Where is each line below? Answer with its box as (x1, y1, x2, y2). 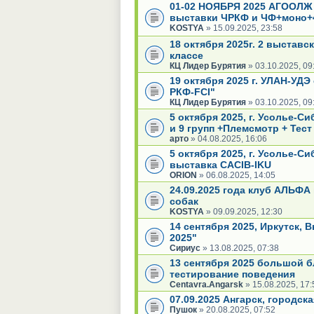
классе (170, 49, 203, 61)
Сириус (170, 243, 200, 253)
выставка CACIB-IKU (170, 158, 271, 170)
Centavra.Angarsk (170, 279, 243, 289)
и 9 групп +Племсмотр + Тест (170, 122, 312, 134)
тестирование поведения (170, 268, 295, 280)
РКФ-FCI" (170, 86, 215, 97)
